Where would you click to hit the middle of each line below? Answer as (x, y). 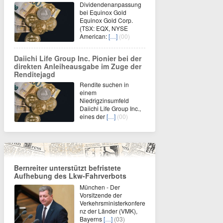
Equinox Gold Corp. (106, 20)
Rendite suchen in (104, 85)
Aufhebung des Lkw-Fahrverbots (70, 176)
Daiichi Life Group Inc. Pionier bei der (78, 58)
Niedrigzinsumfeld (104, 101)
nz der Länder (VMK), (109, 211)
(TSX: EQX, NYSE (104, 28)
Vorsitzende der (101, 195)
